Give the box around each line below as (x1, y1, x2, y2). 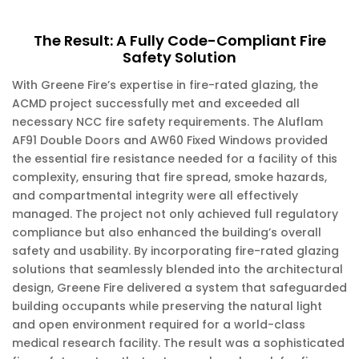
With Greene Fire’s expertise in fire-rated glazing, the (12, 77, 318, 93)
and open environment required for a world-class (12, 317, 305, 333)
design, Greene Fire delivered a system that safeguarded (12, 280, 347, 296)
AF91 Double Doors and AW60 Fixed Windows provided (12, 132, 328, 148)
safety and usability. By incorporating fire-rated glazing (12, 243, 339, 259)
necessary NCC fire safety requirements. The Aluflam (12, 114, 323, 130)
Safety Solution (123, 47, 236, 67)
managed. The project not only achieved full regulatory (12, 206, 338, 222)
